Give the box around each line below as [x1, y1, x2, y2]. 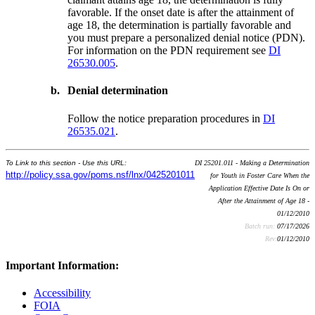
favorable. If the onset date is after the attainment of [67, 6, 295, 19]
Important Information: [6, 259, 119, 271]
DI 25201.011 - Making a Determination [195, 158, 309, 167]
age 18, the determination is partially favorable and [67, 19, 292, 32]
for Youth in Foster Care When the [210, 171, 309, 179]
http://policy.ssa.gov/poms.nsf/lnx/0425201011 [6, 169, 195, 180]
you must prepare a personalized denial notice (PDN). [67, 32, 306, 44]
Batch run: [245, 221, 277, 230]
